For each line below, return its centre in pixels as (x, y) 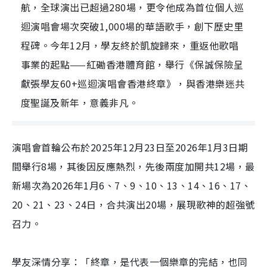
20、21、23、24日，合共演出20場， (94, 204)
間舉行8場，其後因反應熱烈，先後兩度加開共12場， (128, 166)
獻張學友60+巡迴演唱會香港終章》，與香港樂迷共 (133, 83)
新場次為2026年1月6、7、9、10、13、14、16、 (121, 185)
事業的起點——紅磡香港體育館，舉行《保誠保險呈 (132, 64)
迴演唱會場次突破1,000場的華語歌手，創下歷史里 (132, 26)
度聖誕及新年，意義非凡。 (80, 103)
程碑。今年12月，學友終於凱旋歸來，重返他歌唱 (130, 45)
